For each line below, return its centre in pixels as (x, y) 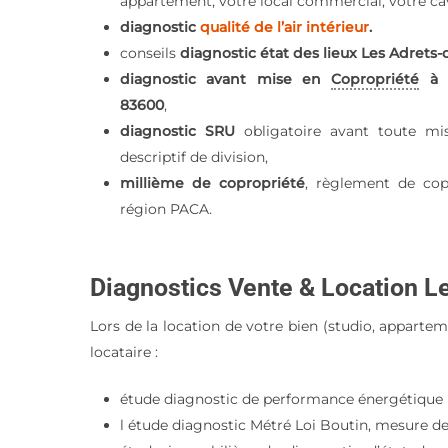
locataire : (124, 352)
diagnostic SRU (182, 131)
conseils (150, 53)
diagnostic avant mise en (226, 79)
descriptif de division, (194, 157)
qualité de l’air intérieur (285, 27)
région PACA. (166, 209)
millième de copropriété (213, 183)
